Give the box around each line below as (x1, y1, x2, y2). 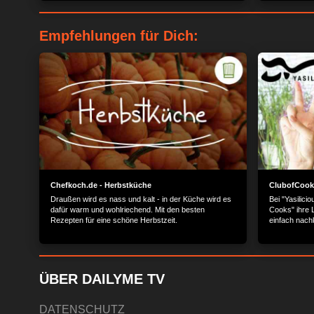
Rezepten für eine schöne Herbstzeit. (50, 215, 177, 224)
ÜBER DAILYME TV (39, 271, 165, 287)
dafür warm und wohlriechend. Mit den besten (50, 205, 205, 214)
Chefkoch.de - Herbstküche (50, 180, 151, 189)
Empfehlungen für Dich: (39, 28, 198, 43)
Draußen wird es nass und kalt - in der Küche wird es (50, 194, 231, 203)
